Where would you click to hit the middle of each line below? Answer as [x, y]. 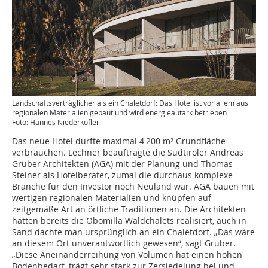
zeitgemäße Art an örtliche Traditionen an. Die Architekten [129, 209]
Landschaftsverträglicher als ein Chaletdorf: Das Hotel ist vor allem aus [130, 103]
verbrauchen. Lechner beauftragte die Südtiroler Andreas [128, 152]
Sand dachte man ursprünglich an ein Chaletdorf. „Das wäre [133, 232]
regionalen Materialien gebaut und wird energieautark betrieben [119, 112]
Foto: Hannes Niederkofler [56, 122]
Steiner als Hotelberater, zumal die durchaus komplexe [122, 175]
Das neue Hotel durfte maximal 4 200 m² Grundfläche [119, 141]
